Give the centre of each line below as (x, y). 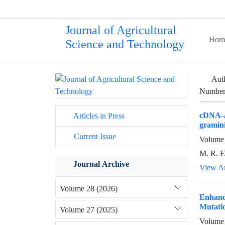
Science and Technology (125, 44)
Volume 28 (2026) (89, 188)
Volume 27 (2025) (89, 209)
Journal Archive (101, 164)
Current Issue (94, 136)
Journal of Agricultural (121, 30)
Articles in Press (98, 116)
